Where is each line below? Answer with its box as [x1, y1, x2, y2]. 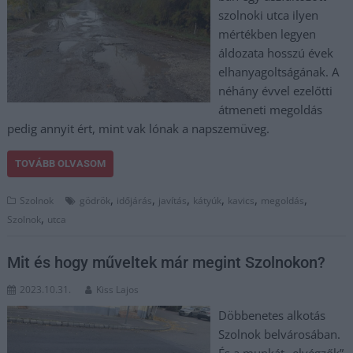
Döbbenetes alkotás [217, 307, 325, 323]
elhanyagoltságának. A [217, 63, 339, 80]
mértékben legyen [217, 25, 316, 42]
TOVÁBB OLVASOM [15, 157, 106, 169]
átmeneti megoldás [217, 101, 322, 117]
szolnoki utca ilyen [217, 6, 318, 23]
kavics [228, 193, 255, 207]
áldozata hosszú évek [217, 44, 333, 61]
